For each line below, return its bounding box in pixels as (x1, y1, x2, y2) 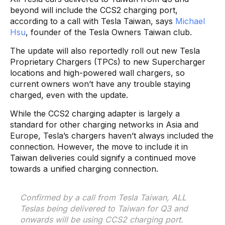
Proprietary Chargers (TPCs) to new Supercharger (10, 56, 205, 67)
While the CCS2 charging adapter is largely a (10, 108, 180, 119)
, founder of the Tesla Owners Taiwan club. (26, 27, 192, 37)
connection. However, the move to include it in (10, 141, 188, 152)
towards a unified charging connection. (10, 163, 158, 174)
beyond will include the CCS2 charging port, (10, 5, 178, 15)
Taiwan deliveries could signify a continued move (10, 152, 196, 163)
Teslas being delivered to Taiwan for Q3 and (20, 203, 188, 213)
